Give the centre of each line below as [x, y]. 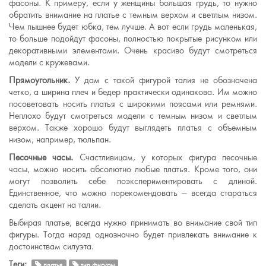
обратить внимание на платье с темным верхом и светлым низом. [133, 15]
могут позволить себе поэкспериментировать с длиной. [133, 181]
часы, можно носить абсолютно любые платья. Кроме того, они [133, 169]
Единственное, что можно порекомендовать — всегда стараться [133, 193]
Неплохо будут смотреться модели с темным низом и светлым [133, 116]
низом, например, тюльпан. [60, 140]
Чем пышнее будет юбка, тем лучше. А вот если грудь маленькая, [133, 27]
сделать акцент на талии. [55, 205]
